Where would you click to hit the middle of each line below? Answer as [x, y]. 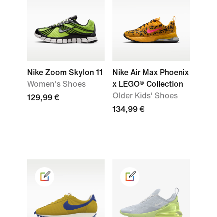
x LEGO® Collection [148, 84]
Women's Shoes [56, 84]
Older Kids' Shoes [145, 96]
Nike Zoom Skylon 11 [65, 72]
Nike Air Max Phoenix [151, 72]
